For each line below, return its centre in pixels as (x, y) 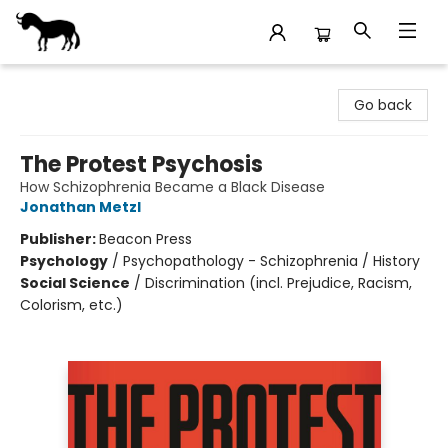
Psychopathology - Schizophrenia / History (271, 261)
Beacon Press (145, 239)
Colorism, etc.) (71, 305)
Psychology (64, 261)
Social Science (75, 283)
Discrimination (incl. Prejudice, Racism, (278, 283)
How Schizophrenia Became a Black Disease (172, 187)
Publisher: (59, 239)
